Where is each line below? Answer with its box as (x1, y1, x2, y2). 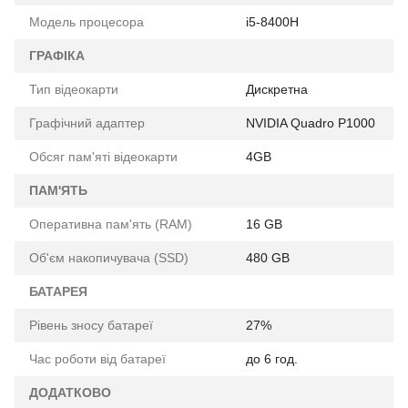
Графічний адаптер (29, 116, 145, 131)
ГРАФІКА (29, 48, 85, 64)
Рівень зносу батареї (29, 318, 153, 333)
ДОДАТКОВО (29, 385, 111, 401)
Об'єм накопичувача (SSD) (29, 250, 189, 266)
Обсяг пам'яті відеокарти (29, 149, 178, 165)
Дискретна (246, 82, 308, 97)
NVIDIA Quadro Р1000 (246, 116, 375, 131)
